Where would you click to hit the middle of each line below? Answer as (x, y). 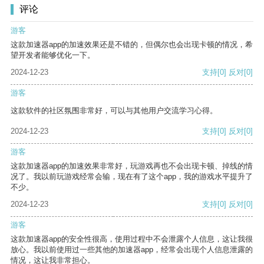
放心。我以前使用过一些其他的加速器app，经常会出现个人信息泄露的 (132, 250)
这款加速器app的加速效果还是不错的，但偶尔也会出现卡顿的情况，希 (132, 45)
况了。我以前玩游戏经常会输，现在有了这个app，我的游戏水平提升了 (132, 177)
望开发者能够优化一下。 (53, 55)
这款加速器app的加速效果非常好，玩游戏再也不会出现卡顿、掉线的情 (132, 166)
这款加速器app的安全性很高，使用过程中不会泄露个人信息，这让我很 (132, 239)
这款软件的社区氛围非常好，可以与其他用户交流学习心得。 (114, 111)
